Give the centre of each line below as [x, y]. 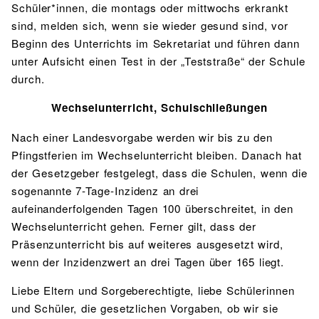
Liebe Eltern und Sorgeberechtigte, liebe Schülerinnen [153, 290]
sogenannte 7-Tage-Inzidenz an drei [105, 190]
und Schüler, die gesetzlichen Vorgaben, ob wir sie [145, 308]
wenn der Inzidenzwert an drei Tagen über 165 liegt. [148, 261]
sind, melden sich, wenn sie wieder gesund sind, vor [150, 26]
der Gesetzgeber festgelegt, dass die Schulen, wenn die [159, 172]
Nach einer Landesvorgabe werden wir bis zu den [142, 137]
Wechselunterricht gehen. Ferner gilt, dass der [134, 226]
